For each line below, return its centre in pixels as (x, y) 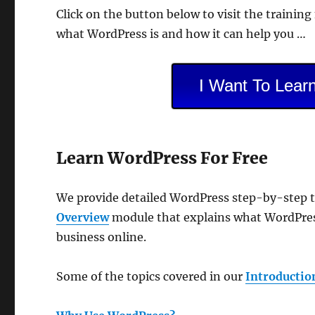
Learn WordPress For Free (162, 158)
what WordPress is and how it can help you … (181, 34)
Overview (83, 217)
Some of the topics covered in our (151, 276)
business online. (102, 237)
